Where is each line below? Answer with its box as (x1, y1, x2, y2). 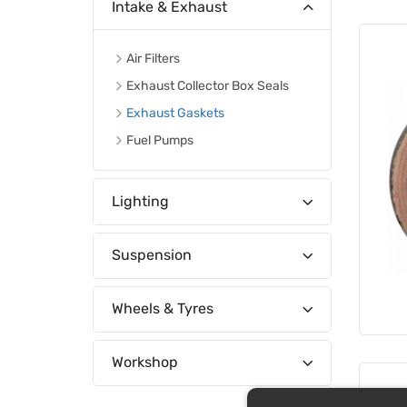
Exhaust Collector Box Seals (126, 78, 289, 94)
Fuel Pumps (126, 133, 194, 149)
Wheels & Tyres (112, 300, 213, 318)
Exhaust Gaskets (126, 105, 224, 122)
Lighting (112, 192, 169, 210)
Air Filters (126, 51, 180, 67)
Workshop (112, 353, 178, 372)
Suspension (112, 246, 192, 264)
